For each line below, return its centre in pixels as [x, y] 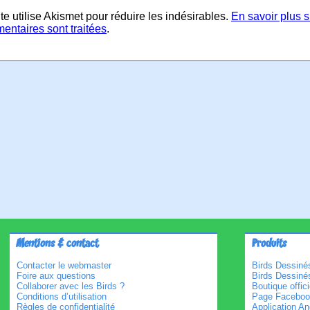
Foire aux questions [56, 276]
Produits [269, 244]
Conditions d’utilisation [62, 297]
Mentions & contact [57, 244]
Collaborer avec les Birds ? [71, 286]
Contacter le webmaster [64, 265]
